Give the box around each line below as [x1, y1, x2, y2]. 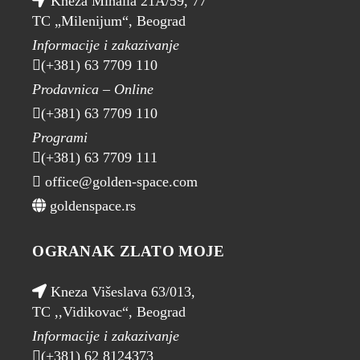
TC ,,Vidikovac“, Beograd [32, 304, 186, 321]
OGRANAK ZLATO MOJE [32, 243, 225, 260]
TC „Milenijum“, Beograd [32, 13, 186, 30]
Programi [32, 129, 88, 146]
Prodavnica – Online [32, 81, 154, 98]
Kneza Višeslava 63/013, [47, 284, 196, 301]
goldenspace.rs [46, 198, 137, 215]
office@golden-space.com [41, 174, 198, 190]
